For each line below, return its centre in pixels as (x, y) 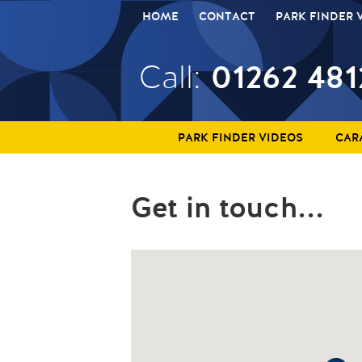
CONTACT (227, 17)
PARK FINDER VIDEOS (240, 138)
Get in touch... (227, 209)
